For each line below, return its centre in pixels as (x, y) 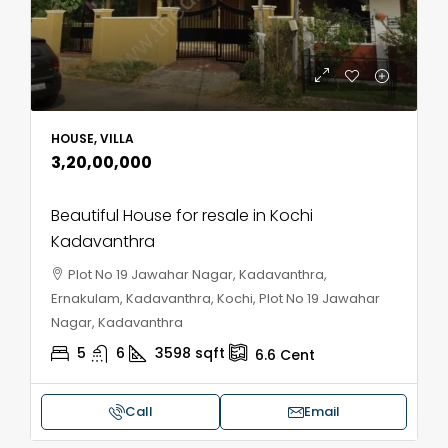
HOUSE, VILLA (92, 138)
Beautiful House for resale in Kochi (182, 215)
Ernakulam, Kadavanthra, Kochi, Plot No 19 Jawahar (215, 298)
